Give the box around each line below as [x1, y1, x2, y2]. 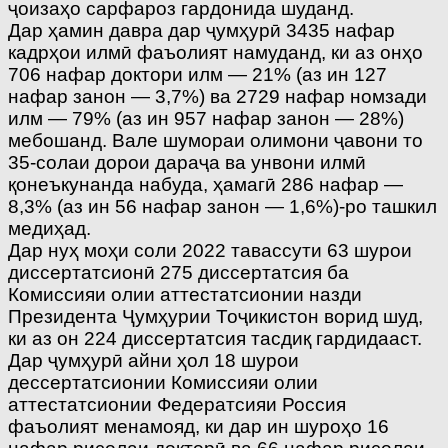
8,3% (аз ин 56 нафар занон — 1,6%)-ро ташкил [8, 196, 437, 218]
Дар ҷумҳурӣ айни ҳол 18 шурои [8, 350, 299, 372]
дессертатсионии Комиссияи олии [8, 372, 318, 394]
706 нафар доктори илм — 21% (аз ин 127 [8, 64, 387, 86]
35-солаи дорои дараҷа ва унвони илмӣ [8, 152, 366, 174]
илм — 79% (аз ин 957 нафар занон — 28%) [8, 108, 404, 130]
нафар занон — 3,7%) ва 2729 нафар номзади [8, 86, 427, 108]
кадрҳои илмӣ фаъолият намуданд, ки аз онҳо [8, 42, 423, 64]
